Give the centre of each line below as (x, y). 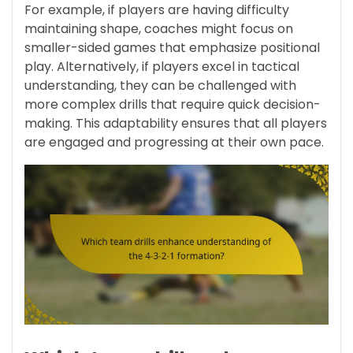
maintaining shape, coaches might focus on (159, 28)
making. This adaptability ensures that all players (176, 123)
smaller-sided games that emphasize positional (172, 47)
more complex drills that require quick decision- (173, 104)
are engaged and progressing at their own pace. (174, 142)
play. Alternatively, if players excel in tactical (162, 66)
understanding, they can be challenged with (160, 85)
